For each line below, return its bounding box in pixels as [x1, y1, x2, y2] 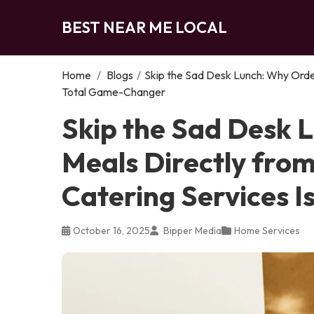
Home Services [234, 224, 300, 237]
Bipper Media [161, 224, 221, 237]
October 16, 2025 [73, 224, 150, 237]
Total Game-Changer [62, 84, 165, 99]
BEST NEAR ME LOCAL [62, 17, 227, 37]
